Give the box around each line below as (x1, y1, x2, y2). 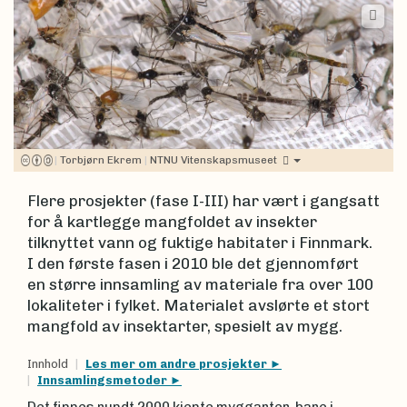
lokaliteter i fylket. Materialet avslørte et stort (27, 295, 370, 314)
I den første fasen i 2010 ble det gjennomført (27, 253, 359, 273)
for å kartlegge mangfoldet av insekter (27, 212, 317, 231)
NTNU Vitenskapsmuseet (149, 153, 277, 166)
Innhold (27, 356, 68, 371)
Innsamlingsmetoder (37, 372, 170, 387)
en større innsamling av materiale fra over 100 (27, 274, 373, 293)
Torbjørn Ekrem (59, 153, 144, 166)
